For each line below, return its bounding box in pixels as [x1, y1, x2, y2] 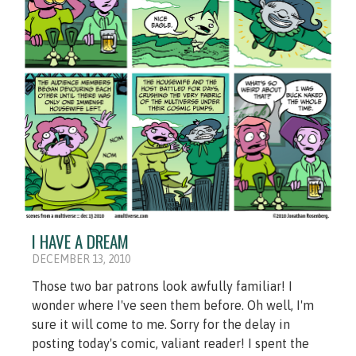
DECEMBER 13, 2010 [32, 253, 130, 266]
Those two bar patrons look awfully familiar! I [32, 279, 292, 294]
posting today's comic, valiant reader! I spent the [32, 336, 309, 351]
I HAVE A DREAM [32, 229, 129, 254]
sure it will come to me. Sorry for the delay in [32, 317, 290, 332]
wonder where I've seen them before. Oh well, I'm [32, 298, 314, 313]
